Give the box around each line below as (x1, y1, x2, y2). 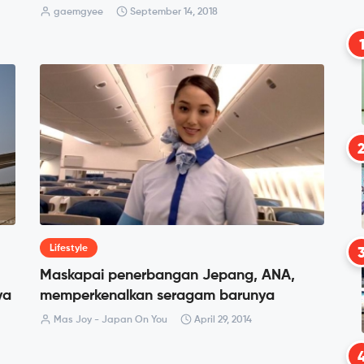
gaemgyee (51, 7, 103, 18)
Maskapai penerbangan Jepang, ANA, (40, 267, 295, 283)
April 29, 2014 (192, 314, 252, 325)
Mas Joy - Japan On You (51, 314, 167, 325)
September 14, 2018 (128, 7, 218, 18)
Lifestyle (50, 243, 88, 253)
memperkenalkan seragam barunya (40, 288, 275, 303)
